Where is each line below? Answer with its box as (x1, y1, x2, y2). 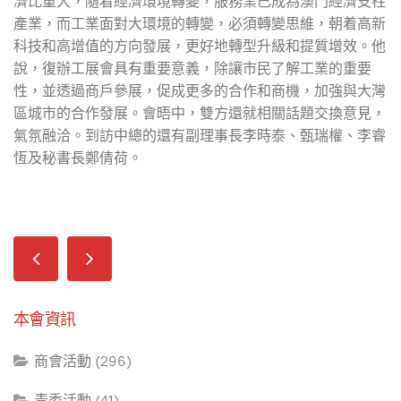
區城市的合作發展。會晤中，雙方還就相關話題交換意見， (13, 103, 386, 123)
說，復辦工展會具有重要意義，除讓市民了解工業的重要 (13, 58, 371, 78)
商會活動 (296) (34, 352, 132, 371)
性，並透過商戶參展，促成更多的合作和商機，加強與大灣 (13, 81, 386, 100)
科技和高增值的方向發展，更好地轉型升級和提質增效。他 (13, 36, 386, 55)
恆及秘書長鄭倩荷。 (13, 148, 142, 167)
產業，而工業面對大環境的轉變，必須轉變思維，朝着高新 (13, 13, 386, 33)
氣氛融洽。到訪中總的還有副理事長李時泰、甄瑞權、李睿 (13, 125, 386, 145)
